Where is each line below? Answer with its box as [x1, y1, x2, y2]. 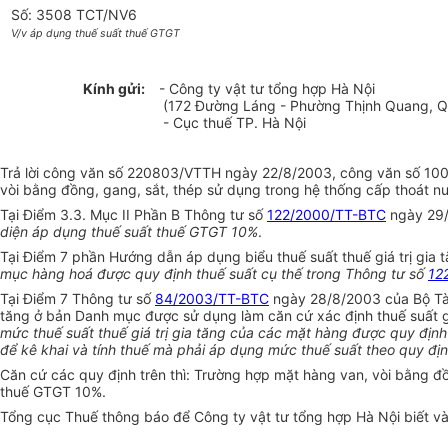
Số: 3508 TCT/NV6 [11, 6, 138, 24]
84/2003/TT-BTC [155, 290, 269, 308]
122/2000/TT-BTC [267, 206, 386, 224]
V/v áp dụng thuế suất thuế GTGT [11, 27, 181, 41]
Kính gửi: [82, 80, 145, 98]
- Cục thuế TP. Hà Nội [159, 114, 307, 132]
